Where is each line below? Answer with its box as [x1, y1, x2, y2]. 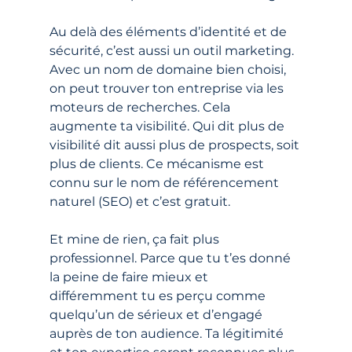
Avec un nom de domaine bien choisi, [49, 61, 289, 77]
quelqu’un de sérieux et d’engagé [49, 306, 266, 322]
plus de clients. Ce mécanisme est [49, 156, 267, 171]
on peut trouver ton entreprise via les [49, 80, 287, 96]
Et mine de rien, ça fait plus [49, 231, 222, 247]
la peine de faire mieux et [49, 269, 211, 284]
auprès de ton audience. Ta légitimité [49, 325, 287, 341]
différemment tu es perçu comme [49, 288, 269, 303]
